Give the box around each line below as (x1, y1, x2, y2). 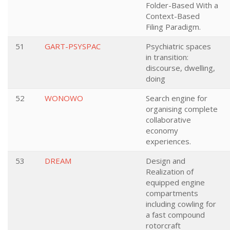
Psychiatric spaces (146, 41, 211, 51)
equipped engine (146, 177, 205, 187)
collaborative (146, 114, 191, 125)
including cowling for (146, 199, 216, 209)
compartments (146, 188, 198, 198)
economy (146, 125, 178, 136)
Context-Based (146, 11, 200, 21)
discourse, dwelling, (146, 63, 215, 73)
